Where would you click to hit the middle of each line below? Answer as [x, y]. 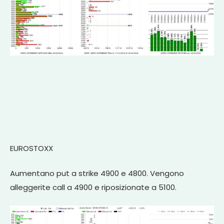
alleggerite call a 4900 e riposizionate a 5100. [93, 187]
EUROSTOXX [31, 148]
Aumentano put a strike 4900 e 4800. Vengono [97, 173]
